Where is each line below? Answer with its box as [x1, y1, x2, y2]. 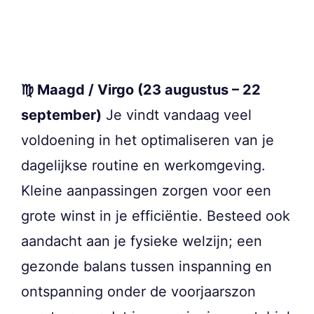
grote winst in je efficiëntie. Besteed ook [21, 207, 290, 224]
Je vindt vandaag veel [102, 106, 252, 123]
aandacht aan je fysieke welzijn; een [21, 232, 262, 250]
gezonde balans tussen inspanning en [21, 257, 272, 275]
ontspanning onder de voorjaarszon [21, 282, 256, 300]
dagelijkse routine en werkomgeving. [21, 156, 266, 174]
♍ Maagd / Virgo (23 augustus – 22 [21, 81, 261, 98]
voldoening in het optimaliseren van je [21, 131, 274, 149]
